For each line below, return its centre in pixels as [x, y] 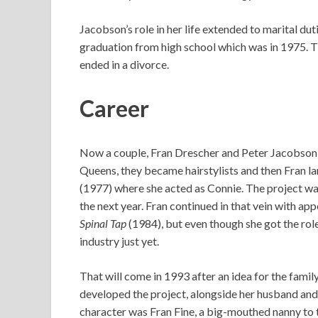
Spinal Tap [103, 223]
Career [114, 108]
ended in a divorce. [124, 65]
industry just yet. [119, 241]
